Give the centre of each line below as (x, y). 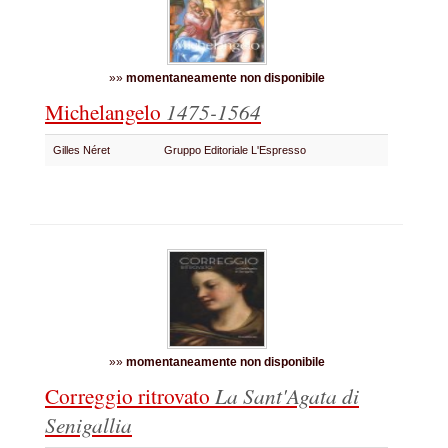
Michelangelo (105, 111)
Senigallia (88, 424)
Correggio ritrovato (130, 395)
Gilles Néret (84, 150)
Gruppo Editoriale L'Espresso (238, 150)
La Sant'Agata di (287, 395)
